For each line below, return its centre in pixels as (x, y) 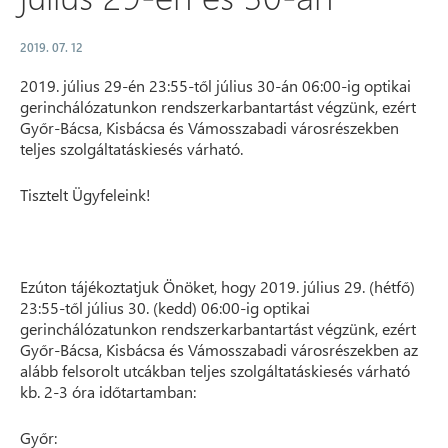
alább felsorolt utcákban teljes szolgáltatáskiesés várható (215, 370)
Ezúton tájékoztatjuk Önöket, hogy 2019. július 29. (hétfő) (217, 286)
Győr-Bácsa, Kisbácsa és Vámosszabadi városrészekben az (219, 349)
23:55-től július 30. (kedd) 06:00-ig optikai (165, 307)
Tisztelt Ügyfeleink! (85, 194)
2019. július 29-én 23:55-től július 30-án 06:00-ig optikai (215, 85)
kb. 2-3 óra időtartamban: (108, 391)
